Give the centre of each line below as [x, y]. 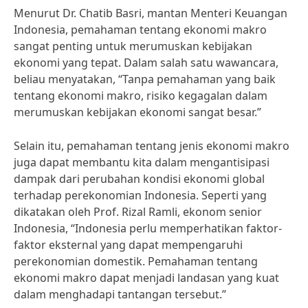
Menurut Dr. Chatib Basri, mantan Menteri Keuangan [151, 13]
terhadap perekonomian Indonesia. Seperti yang [140, 195]
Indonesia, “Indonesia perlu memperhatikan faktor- [148, 228]
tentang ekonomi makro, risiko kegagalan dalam [141, 96]
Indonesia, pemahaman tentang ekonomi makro [140, 30]
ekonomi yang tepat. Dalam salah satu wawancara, [146, 63]
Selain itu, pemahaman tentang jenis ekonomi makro [152, 146]
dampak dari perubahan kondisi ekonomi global [139, 179]
